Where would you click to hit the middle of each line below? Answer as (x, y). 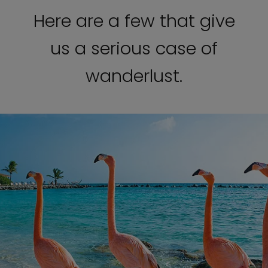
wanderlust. (134, 76)
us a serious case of (134, 48)
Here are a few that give (134, 21)
